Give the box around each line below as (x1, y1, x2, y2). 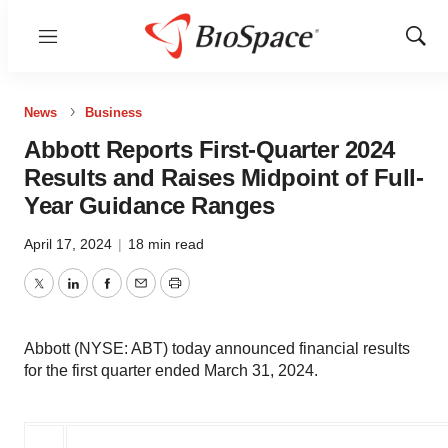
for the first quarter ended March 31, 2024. (24, 362, 318, 379)
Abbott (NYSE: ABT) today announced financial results (24, 340, 410, 357)
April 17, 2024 (24, 236, 116, 252)
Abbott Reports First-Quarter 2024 (24, 136, 395, 163)
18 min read (128, 236, 204, 252)
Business (85, 105, 142, 120)
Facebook (105, 286, 177, 304)
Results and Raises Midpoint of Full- (24, 164, 423, 191)
